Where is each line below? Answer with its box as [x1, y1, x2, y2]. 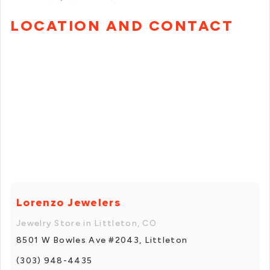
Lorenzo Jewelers [16, 195, 121, 209]
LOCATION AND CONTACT [10, 17, 233, 35]
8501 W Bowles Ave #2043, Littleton [16, 234, 188, 245]
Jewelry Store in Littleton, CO [16, 218, 157, 228]
